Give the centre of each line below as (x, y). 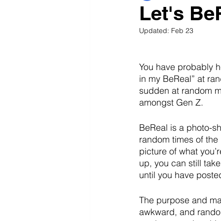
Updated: (155, 31)
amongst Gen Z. (172, 102)
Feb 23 (182, 31)
